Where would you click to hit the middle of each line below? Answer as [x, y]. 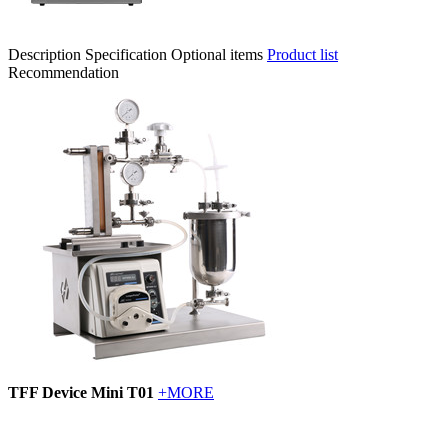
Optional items [217, 54]
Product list [302, 54]
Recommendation [63, 72]
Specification [126, 54]
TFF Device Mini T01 [81, 392]
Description [44, 54]
